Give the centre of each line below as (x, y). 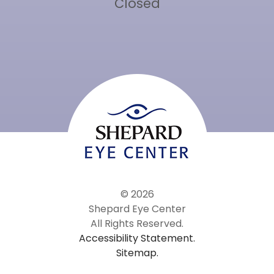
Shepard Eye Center (137, 209)
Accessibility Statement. (137, 238)
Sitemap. (137, 253)
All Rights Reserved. (137, 223)
